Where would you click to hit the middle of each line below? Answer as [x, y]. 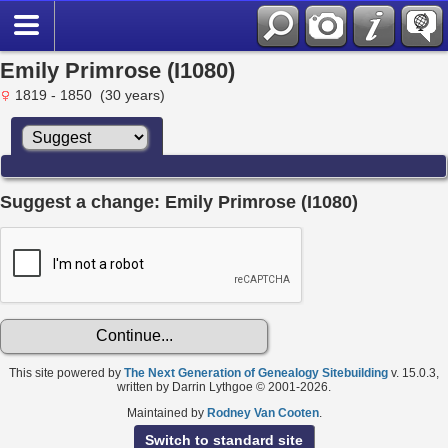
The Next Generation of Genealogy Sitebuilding [256, 372]
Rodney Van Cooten [262, 412]
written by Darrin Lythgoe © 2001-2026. [224, 386]
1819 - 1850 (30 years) [88, 95]
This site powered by [66, 372]
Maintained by [166, 412]
